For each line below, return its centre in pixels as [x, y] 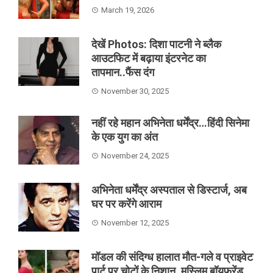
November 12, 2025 [135, 222]
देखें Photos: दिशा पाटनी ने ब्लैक [156, 44]
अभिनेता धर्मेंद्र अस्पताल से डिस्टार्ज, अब [169, 190]
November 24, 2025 [135, 155]
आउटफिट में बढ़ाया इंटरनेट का [149, 58]
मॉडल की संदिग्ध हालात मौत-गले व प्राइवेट [172, 257]
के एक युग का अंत [125, 136]
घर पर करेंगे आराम [126, 204]
